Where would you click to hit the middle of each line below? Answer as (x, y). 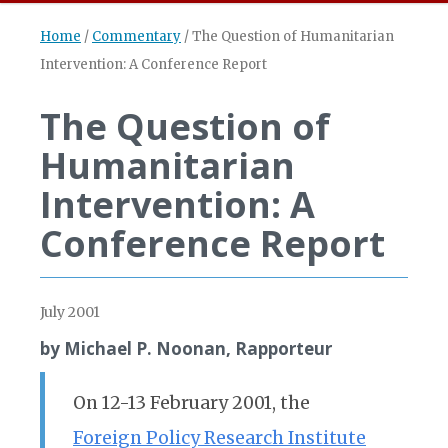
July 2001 (70, 312)
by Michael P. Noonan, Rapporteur (186, 348)
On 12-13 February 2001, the (191, 403)
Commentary (136, 36)
